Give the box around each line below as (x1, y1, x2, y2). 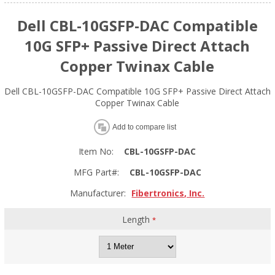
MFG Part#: (73, 166, 119, 178)
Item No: (79, 145, 114, 157)
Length (122, 213, 153, 225)
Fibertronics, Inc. (131, 187, 205, 199)
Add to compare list (112, 122, 176, 131)
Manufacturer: (70, 187, 126, 199)
